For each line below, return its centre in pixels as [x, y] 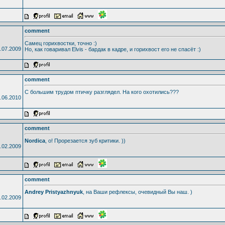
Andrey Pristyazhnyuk [53, 192]
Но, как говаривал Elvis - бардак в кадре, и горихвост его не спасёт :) [113, 49]
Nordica [35, 140]
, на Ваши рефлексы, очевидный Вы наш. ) [137, 192]
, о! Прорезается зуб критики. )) [85, 140]
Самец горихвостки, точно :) [61, 43]
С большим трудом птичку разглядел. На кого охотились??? [101, 92]
